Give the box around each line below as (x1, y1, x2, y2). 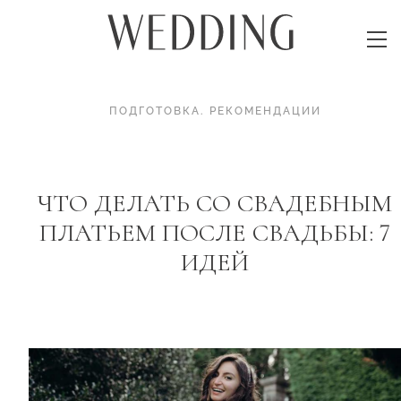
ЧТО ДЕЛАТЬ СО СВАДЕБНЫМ (38, 187, 392, 218)
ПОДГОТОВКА (108, 105, 200, 117)
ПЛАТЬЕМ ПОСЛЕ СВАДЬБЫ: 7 (39, 217, 390, 248)
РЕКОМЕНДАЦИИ (209, 105, 321, 117)
